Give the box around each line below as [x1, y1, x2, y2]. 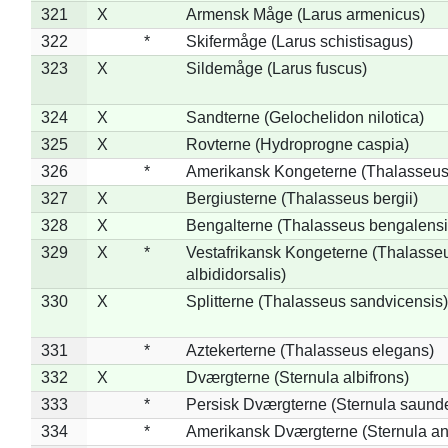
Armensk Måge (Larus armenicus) [185, 5, 425, 23]
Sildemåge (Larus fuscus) [185, 59, 367, 77]
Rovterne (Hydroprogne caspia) [185, 135, 409, 153]
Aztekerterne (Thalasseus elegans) [185, 341, 434, 359]
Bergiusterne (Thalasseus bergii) [185, 189, 418, 207]
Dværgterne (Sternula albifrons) [185, 368, 409, 386]
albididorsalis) [185, 265, 286, 283]
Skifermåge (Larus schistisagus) [185, 32, 413, 50]
